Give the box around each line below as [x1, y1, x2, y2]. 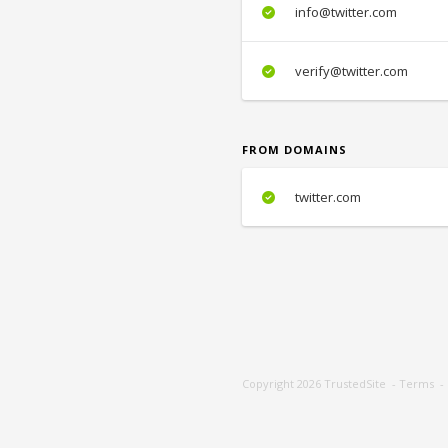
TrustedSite [324, 376, 386, 391]
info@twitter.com [292, 3, 397, 21]
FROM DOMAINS [242, 142, 347, 157]
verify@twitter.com [292, 62, 408, 80]
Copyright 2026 [242, 376, 324, 391]
